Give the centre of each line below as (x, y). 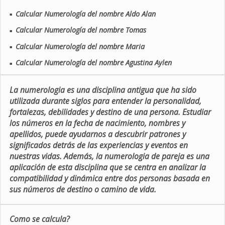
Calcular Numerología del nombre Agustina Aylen (93, 63)
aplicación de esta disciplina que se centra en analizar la (107, 167)
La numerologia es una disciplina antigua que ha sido (103, 90)
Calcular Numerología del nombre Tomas (81, 30)
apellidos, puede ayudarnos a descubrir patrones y (97, 134)
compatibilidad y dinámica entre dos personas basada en (109, 178)
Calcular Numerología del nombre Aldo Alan (85, 14)
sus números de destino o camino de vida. (83, 189)
